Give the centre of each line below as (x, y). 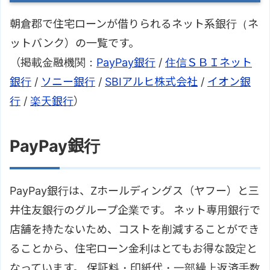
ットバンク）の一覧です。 (74, 43)
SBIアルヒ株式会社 (151, 82)
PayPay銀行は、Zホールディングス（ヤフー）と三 (134, 191)
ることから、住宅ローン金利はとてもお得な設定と (133, 249)
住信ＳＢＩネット (209, 63)
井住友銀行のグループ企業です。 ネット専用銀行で (135, 210)
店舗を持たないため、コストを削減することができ (134, 230)
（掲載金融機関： (53, 63)
